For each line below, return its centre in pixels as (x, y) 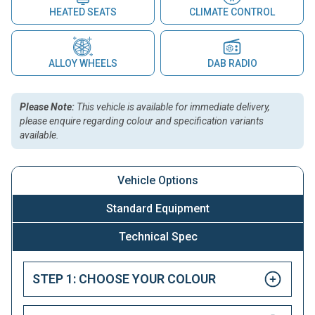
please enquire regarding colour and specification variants (142, 121)
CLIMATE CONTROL (232, 12)
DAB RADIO (232, 63)
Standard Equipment (158, 208)
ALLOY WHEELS (83, 63)
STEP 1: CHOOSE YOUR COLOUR (124, 278)
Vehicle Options (157, 180)
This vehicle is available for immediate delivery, (172, 107)
